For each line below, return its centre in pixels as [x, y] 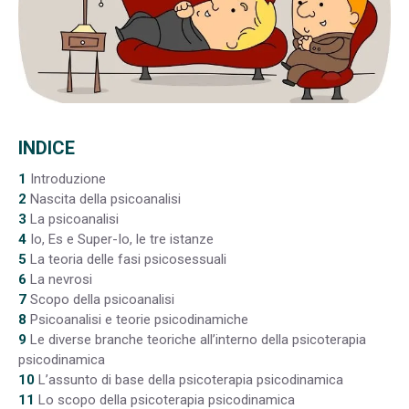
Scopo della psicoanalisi [102, 299]
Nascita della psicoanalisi [105, 199]
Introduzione [68, 178]
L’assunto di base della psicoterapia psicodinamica [191, 379]
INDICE [47, 147]
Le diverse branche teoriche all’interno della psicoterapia [198, 339]
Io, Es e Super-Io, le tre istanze [122, 239]
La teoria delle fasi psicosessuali [128, 259]
